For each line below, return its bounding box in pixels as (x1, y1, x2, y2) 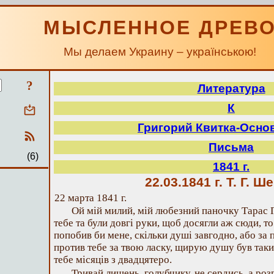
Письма (209, 141, 254, 154)
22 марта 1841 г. (54, 192, 127, 204)
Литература (197, 82, 265, 95)
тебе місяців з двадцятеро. (54, 254, 172, 265)
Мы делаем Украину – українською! (64, 45, 256, 58)
